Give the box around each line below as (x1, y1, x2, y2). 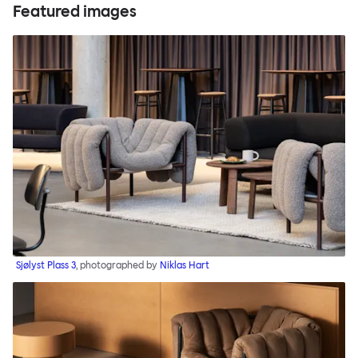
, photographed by (76, 259, 160, 271)
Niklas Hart (160, 259, 209, 271)
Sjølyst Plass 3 (16, 259, 76, 271)
